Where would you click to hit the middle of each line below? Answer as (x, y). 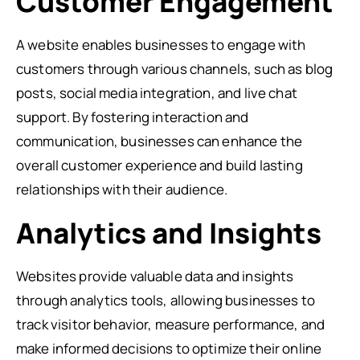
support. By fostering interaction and (133, 117)
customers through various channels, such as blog (175, 69)
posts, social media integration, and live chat (157, 93)
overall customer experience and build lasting (160, 165)
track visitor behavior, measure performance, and (171, 324)
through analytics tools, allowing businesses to (166, 300)
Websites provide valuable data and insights (155, 276)
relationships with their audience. (122, 189)
